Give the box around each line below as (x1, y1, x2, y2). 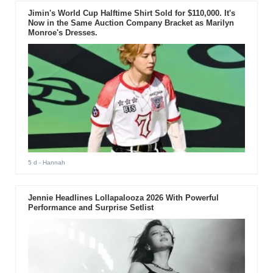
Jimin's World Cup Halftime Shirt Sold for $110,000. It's (27, 8, 235, 18)
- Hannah (37, 158, 65, 166)
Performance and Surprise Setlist (27, 202, 154, 212)
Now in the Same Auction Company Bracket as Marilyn (27, 18, 234, 27)
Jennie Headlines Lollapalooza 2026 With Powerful (27, 193, 219, 202)
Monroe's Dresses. (27, 27, 97, 37)
